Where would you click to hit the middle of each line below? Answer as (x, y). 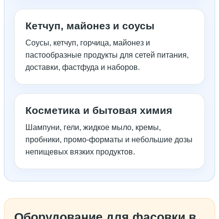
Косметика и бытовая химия (99, 110)
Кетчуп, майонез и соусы (90, 26)
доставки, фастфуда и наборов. (83, 67)
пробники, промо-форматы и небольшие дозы (109, 140)
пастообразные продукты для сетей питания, (107, 55)
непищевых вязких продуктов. (80, 152)
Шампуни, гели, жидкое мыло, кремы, (93, 128)
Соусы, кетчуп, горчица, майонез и (88, 43)
